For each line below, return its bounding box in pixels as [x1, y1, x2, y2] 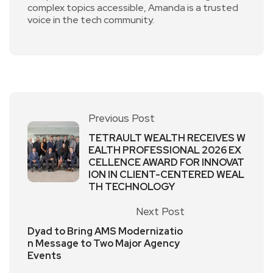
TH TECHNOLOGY [88, 180, 175, 193]
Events [27, 249, 62, 262]
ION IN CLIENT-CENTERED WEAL [88, 168, 244, 181]
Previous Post [88, 111, 155, 125]
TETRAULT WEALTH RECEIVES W [88, 131, 246, 144]
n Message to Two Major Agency [27, 236, 180, 250]
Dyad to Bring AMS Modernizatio [27, 224, 183, 238]
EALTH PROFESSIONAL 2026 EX [88, 143, 241, 157]
